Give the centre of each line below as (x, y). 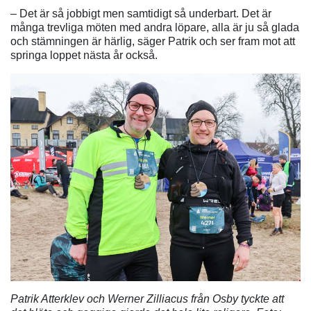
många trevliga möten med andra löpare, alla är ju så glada (155, 28)
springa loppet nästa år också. (84, 56)
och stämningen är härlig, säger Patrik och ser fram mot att (153, 42)
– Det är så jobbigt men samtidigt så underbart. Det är (141, 14)
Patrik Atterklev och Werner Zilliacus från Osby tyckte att (147, 299)
